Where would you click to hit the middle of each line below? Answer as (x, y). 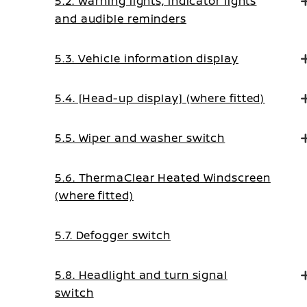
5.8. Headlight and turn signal (141, 275)
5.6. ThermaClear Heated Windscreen (163, 177)
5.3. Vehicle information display (147, 58)
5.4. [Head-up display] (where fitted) (160, 98)
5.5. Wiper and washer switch (140, 138)
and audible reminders (121, 19)
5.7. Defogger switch (113, 235)
